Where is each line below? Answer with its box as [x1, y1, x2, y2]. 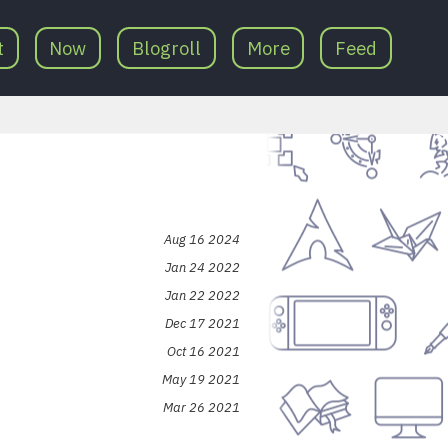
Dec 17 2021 [165, 315, 240, 333]
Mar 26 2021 [163, 399, 240, 417]
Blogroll [132, 36, 202, 60]
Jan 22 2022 [165, 287, 240, 305]
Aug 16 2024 [164, 231, 240, 249]
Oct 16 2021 [167, 343, 240, 361]
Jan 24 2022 [165, 259, 240, 277]
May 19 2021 [162, 371, 240, 389]
